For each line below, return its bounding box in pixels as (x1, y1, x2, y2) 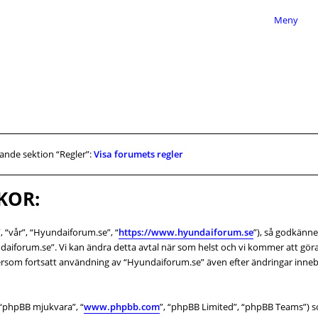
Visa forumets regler (94, 148, 183, 160)
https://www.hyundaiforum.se (119, 226, 253, 238)
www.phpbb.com (84, 300, 160, 313)
